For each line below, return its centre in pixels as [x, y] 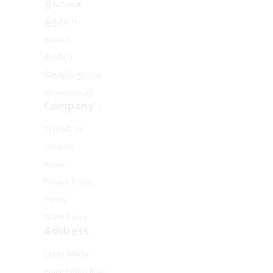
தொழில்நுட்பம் [73, 75]
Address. [68, 231]
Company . [72, 106]
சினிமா [58, 57]
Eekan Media [66, 254]
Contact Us [64, 129]
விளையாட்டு [69, 93]
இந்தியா [60, 22]
